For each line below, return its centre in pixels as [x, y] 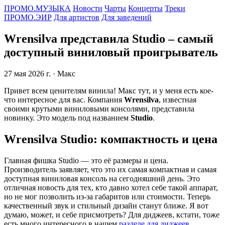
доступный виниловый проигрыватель [111, 52]
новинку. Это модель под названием [67, 118]
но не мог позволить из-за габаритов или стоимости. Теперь [107, 196]
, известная [178, 99]
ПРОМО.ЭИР [28, 17]
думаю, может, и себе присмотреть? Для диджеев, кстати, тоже [112, 214]
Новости [88, 8]
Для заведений [127, 17]
